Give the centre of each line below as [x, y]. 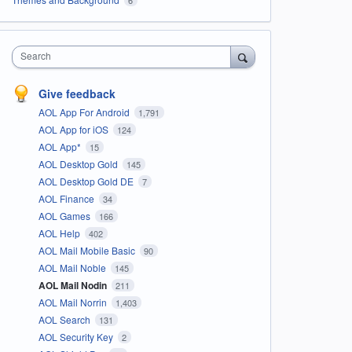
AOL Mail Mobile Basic [88, 250]
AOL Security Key [77, 336]
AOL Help [60, 233]
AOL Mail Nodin [73, 285]
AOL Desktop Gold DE [87, 181]
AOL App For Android [85, 112]
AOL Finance [67, 198]
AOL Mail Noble [73, 267]
